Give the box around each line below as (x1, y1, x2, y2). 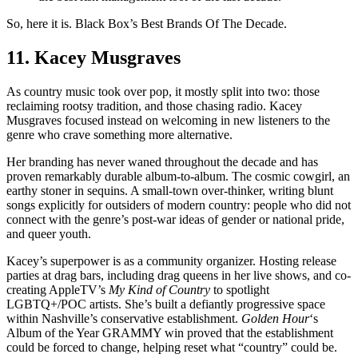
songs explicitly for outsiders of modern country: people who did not (6, 198, 351, 213)
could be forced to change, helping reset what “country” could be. (6, 340, 337, 355)
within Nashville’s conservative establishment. (6, 312, 241, 326)
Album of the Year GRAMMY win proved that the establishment (6, 326, 333, 340)
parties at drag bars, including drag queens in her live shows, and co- (6, 268, 351, 283)
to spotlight (210, 283, 269, 297)
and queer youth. (6, 227, 91, 241)
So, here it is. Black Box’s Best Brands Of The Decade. (6, 17, 290, 31)
